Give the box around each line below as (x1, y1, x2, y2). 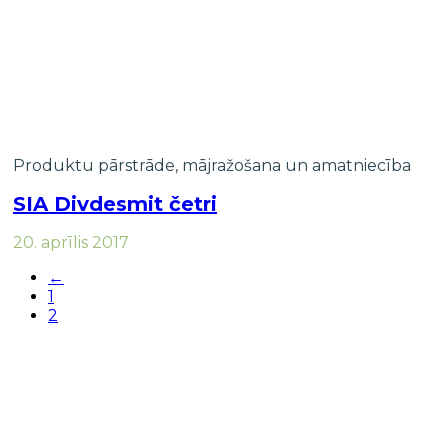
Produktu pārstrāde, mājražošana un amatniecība (13, 156, 411, 176)
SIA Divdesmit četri (13, 191, 217, 216)
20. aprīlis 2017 (13, 232, 129, 252)
